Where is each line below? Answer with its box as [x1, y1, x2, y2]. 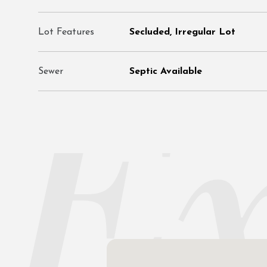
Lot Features [38, 27, 94, 37]
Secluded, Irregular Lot [129, 27, 235, 37]
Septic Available [129, 67, 202, 76]
